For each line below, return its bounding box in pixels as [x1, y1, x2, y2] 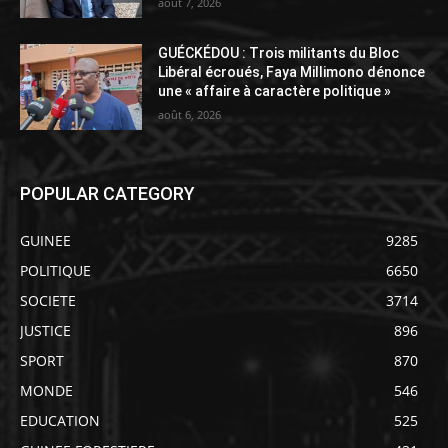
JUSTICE [20, 320, 71, 340]
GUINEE [20, 230, 71, 250]
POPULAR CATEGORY [20, 182, 195, 204]
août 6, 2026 [158, 106, 222, 122]
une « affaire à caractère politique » [158, 82, 392, 99]
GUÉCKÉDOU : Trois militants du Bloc [158, 44, 400, 61]
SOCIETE [20, 290, 76, 310]
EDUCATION [20, 410, 100, 430]
